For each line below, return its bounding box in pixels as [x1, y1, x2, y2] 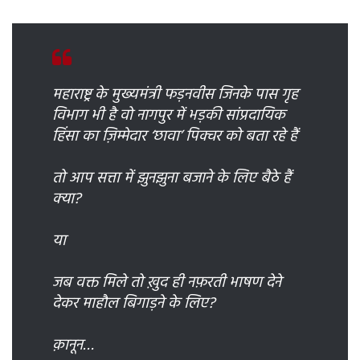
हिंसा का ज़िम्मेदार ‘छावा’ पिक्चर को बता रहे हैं [52, 125, 297, 149]
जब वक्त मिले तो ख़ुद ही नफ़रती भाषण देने [52, 271, 281, 296]
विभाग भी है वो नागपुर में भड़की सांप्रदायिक [52, 104, 285, 129]
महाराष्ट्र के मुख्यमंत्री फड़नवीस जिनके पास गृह [52, 83, 298, 108]
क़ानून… [52, 333, 94, 358]
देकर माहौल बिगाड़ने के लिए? [52, 292, 215, 317]
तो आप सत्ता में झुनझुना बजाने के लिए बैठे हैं [52, 166, 291, 191]
